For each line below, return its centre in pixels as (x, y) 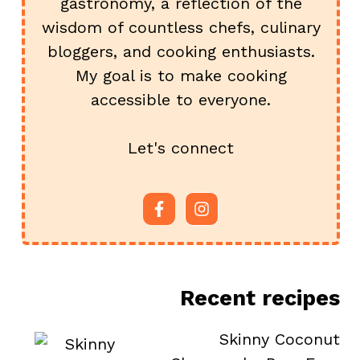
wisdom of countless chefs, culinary (181, 27)
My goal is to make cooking (181, 76)
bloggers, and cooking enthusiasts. (181, 51)
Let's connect (181, 148)
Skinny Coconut (279, 339)
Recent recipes (260, 298)
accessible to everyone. (181, 100)
